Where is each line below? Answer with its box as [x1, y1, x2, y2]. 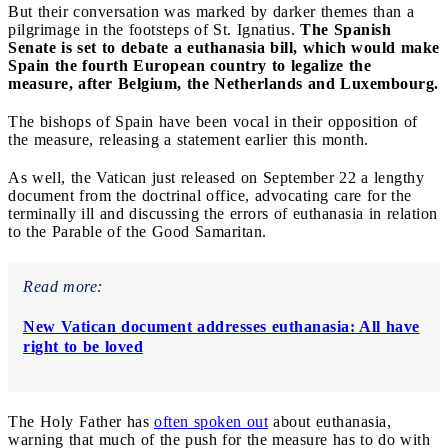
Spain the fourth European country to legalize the [8, 57, 371, 75]
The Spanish [300, 21, 391, 39]
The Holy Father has [8, 413, 154, 431]
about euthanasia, [268, 413, 391, 431]
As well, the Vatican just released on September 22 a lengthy [8, 169, 424, 187]
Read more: [23, 278, 103, 296]
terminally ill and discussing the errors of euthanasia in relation [8, 205, 438, 223]
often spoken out [154, 413, 268, 431]
